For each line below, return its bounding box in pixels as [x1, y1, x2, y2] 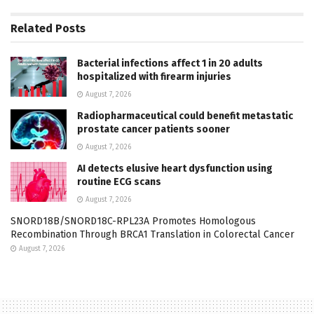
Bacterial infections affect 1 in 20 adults [77, 57, 263, 69]
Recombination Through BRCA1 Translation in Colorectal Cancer [11, 228, 294, 240]
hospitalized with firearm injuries [77, 70, 231, 83]
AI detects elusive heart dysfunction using [77, 162, 273, 175]
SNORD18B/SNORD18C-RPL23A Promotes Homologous [11, 214, 256, 227]
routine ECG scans [77, 175, 161, 188]
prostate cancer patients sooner [77, 123, 230, 135]
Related [11, 21, 53, 35]
